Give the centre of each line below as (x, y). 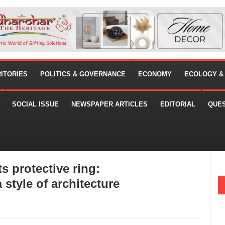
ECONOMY (155, 74)
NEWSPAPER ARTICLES (109, 104)
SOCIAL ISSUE (35, 104)
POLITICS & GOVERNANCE (83, 74)
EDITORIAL (178, 104)
